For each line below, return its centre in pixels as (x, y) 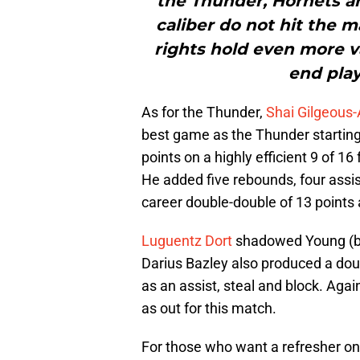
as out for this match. (209, 309)
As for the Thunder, (204, 112)
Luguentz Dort (187, 241)
